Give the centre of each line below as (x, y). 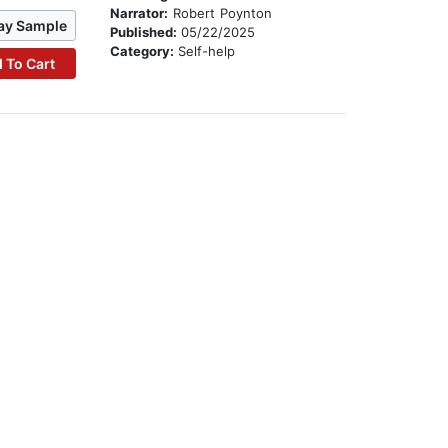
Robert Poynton (220, 13)
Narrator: (139, 13)
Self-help (207, 51)
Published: (146, 32)
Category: (144, 51)
